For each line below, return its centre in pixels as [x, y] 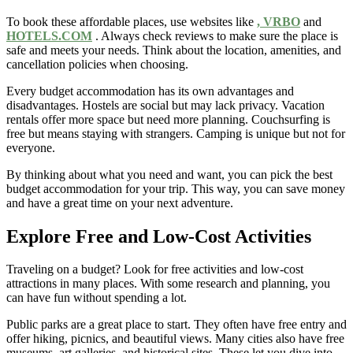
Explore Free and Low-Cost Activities [159, 236]
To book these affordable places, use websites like [132, 21]
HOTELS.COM [49, 35]
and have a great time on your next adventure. [120, 203]
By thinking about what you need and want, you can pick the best [169, 174]
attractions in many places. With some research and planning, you [168, 284]
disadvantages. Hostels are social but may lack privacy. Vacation [165, 105]
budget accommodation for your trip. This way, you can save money [176, 188]
